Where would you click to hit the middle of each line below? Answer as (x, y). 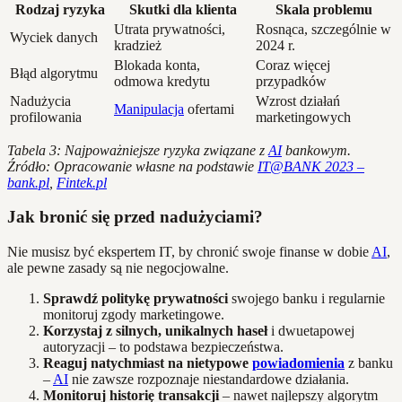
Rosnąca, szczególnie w (323, 29)
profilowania (46, 117)
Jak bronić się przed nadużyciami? (135, 217)
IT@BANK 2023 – (311, 166)
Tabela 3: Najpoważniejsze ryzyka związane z (138, 150)
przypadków (291, 81)
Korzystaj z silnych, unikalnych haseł (155, 331)
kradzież (138, 45)
